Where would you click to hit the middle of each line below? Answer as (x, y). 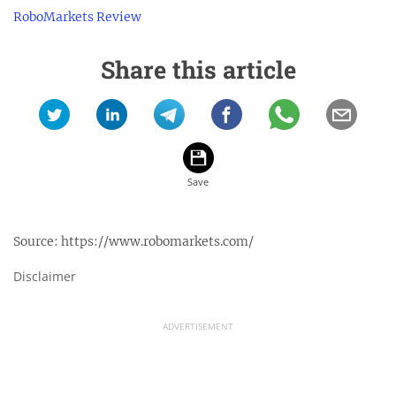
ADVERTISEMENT (198, 326)
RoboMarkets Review (77, 17)
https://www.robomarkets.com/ (157, 241)
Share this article (198, 69)
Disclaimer (45, 276)
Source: (37, 241)
